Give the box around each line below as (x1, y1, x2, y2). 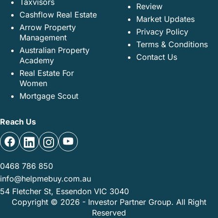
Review (136, 1, 163, 11)
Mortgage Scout (19, 91, 78, 101)
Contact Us (136, 52, 177, 62)
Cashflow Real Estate (19, 10, 97, 19)
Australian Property (19, 45, 90, 55)
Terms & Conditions (136, 39, 208, 49)
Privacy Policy (136, 27, 188, 36)
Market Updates (136, 14, 195, 24)
